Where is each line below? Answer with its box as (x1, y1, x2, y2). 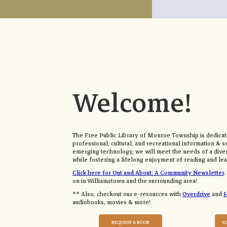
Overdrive (182, 190, 210, 200)
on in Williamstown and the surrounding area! (72, 176, 197, 186)
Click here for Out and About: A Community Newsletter (72, 168, 224, 178)
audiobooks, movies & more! (72, 198, 150, 208)
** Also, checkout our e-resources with (72, 190, 182, 200)
